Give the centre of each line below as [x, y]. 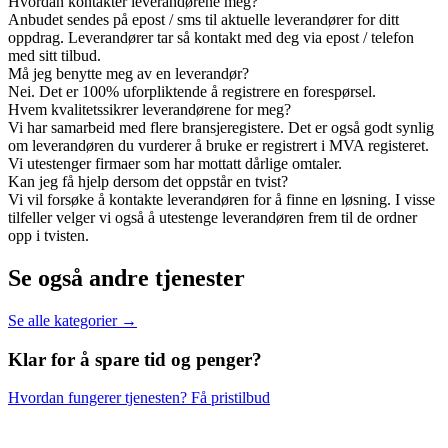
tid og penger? [203, 359]
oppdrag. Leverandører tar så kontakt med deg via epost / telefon [211, 38]
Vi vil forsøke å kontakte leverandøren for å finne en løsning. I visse [221, 200]
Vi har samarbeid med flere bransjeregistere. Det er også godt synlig [221, 128]
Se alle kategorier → [72, 320]
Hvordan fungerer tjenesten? [99, 398]
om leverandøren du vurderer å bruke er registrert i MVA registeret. [218, 146]
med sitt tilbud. [54, 56]
